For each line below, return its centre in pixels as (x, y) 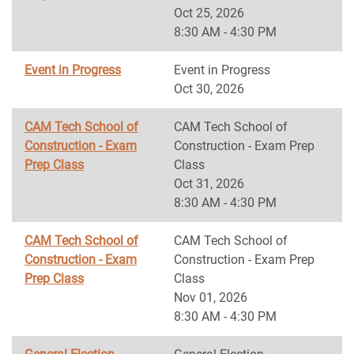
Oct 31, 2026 (209, 184)
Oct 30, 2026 (209, 89)
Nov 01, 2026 (211, 298)
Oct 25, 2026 (209, 13)
